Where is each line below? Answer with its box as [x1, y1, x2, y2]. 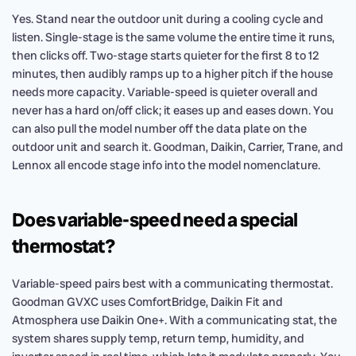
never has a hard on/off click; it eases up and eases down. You [12, 103, 334, 118]
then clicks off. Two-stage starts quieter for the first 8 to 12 [12, 48, 319, 64]
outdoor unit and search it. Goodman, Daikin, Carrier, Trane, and [12, 139, 343, 155]
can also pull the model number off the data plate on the [12, 121, 307, 137]
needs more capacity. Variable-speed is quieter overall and [12, 84, 318, 100]
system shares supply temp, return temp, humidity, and [12, 331, 304, 346]
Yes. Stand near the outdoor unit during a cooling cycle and [12, 11, 323, 27]
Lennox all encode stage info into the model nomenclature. [12, 157, 320, 173]
